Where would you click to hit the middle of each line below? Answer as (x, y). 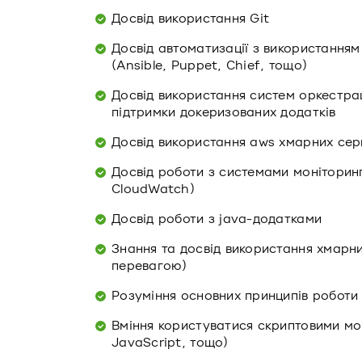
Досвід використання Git (191, 19)
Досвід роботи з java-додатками (217, 219)
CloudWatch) (153, 189)
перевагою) (149, 266)
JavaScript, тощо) (170, 343)
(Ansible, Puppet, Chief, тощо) (210, 65)
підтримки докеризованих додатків (224, 112)
